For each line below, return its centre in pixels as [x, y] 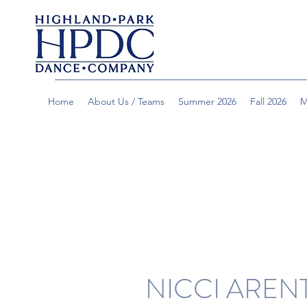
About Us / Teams [126, 101]
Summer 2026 [207, 101]
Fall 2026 [268, 101]
